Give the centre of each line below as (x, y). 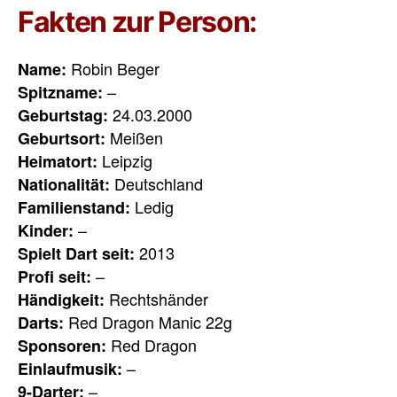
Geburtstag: (63, 115)
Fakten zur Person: (140, 21)
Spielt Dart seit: (76, 253)
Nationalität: (64, 184)
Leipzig (125, 160)
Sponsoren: (62, 345)
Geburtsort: (62, 138)
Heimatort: (58, 161)
